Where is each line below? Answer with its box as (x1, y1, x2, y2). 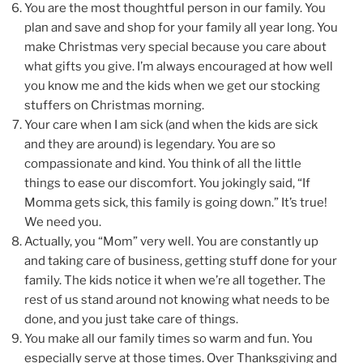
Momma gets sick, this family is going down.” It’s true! (24, 194, 327, 210)
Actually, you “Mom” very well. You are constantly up (24, 233, 318, 249)
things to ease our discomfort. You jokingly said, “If (24, 175, 310, 190)
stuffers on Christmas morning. (24, 97, 204, 113)
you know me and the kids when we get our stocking (24, 78, 320, 93)
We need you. (24, 214, 101, 229)
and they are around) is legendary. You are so (24, 136, 275, 152)
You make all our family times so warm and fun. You (24, 331, 313, 346)
